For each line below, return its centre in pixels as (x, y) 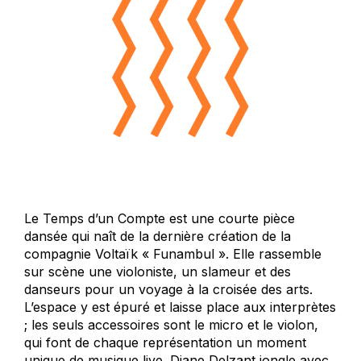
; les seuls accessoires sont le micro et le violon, (171, 325)
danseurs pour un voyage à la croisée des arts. (168, 290)
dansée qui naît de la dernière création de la (158, 237)
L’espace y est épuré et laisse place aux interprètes (180, 307)
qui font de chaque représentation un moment (165, 343)
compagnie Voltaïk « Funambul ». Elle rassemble (173, 254)
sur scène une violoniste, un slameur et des (158, 272)
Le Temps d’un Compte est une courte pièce (160, 219)
